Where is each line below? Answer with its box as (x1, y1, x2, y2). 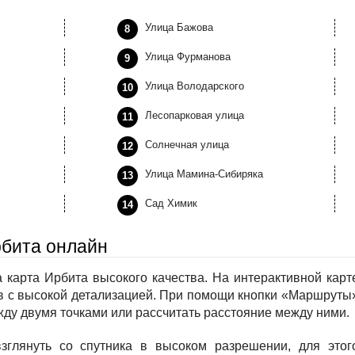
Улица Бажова (144, 21, 213, 33)
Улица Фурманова (144, 51, 231, 63)
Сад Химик (144, 197, 197, 209)
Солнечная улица (144, 139, 229, 151)
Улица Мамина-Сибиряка (144, 168, 263, 180)
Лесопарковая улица (144, 109, 244, 121)
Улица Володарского (144, 80, 244, 92)
